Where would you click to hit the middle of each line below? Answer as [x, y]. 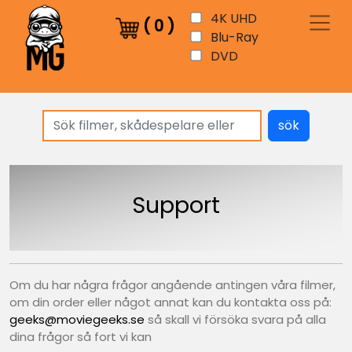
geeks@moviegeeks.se [77, 320]
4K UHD [232, 18]
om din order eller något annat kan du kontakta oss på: [170, 302]
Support [176, 205]
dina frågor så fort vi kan [81, 337]
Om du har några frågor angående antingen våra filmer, [172, 285]
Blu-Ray [233, 37]
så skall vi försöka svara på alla [235, 320]
